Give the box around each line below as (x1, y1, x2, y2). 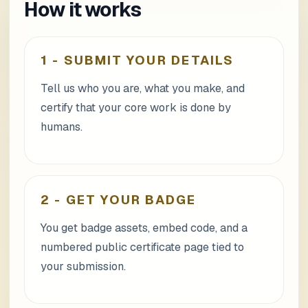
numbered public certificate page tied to (40, 239, 244, 254)
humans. (40, 120, 82, 135)
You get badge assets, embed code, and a (40, 220, 247, 235)
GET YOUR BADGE (65, 191, 197, 208)
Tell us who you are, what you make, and (40, 81, 245, 96)
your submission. (40, 258, 126, 274)
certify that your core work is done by (40, 100, 231, 115)
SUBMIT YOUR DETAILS (63, 52, 234, 69)
